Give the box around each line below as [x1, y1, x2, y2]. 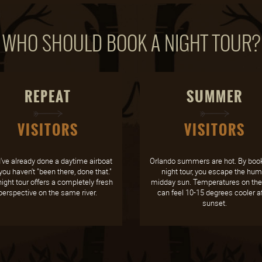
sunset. [202, 198, 227, 208]
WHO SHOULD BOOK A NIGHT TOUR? [2, 29, 260, 58]
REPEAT [24, 86, 71, 108]
